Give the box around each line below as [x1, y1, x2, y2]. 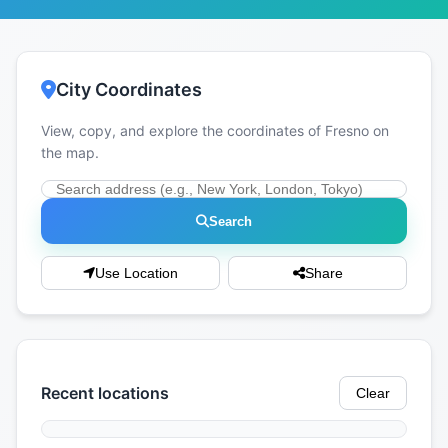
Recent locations [41, 382, 169, 403]
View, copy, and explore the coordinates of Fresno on [41, 122, 389, 140]
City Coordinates [56, 79, 202, 101]
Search [209, 213, 252, 229]
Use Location [95, 265, 178, 282]
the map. [41, 144, 99, 162]
